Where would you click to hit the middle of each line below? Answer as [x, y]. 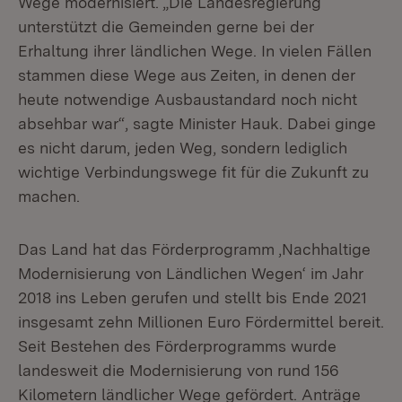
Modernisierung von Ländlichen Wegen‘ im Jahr [191, 273]
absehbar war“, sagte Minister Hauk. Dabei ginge [197, 123]
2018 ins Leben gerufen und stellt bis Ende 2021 [192, 297]
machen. [49, 196]
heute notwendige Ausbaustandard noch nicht [188, 99]
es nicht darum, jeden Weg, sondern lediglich [183, 148]
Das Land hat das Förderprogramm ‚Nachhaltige [194, 249]
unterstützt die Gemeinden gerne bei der [166, 26]
